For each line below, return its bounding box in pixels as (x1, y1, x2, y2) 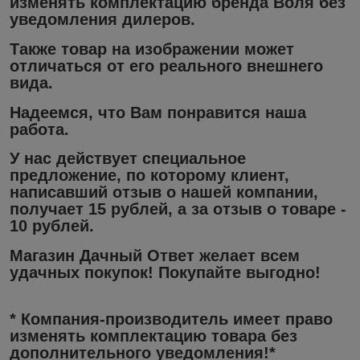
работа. (10, 120, 69, 138)
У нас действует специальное (10, 149, 246, 168)
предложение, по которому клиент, (10, 166, 289, 185)
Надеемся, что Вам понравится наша (10, 103, 306, 121)
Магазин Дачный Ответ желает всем (10, 246, 300, 264)
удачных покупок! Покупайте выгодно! (10, 263, 321, 281)
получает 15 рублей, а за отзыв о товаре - (10, 200, 346, 219)
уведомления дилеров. (10, 10, 195, 29)
